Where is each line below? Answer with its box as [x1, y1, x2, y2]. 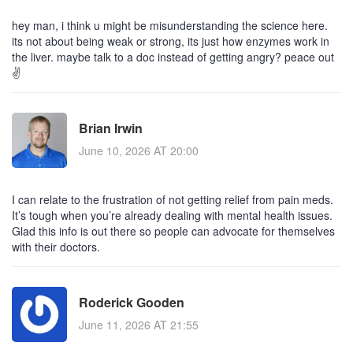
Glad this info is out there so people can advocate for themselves [12, 222, 335, 239]
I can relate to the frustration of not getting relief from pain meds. [12, 191, 333, 207]
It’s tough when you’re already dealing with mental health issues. [12, 206, 333, 223]
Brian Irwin [79, 119, 143, 138]
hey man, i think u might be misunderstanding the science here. [12, 17, 328, 33]
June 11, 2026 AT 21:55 [79, 317, 199, 333]
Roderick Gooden [79, 293, 184, 312]
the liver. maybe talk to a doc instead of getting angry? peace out [12, 48, 334, 65]
